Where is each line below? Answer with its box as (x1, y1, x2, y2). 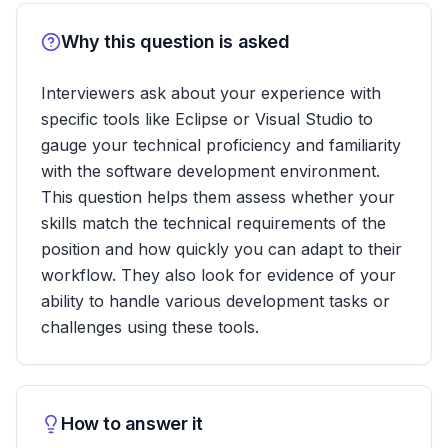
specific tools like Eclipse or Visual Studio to (41, 109, 373, 129)
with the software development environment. (41, 161, 380, 181)
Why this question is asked (61, 31, 290, 52)
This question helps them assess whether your (41, 187, 395, 207)
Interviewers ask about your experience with (41, 83, 381, 103)
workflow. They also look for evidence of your (41, 265, 396, 285)
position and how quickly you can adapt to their (41, 239, 402, 259)
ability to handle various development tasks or (41, 291, 390, 311)
